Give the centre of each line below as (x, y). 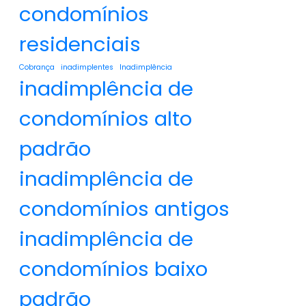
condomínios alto (106, 119)
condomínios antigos (124, 209)
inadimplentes (87, 68)
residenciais (80, 44)
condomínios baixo (113, 269)
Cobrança (37, 68)
